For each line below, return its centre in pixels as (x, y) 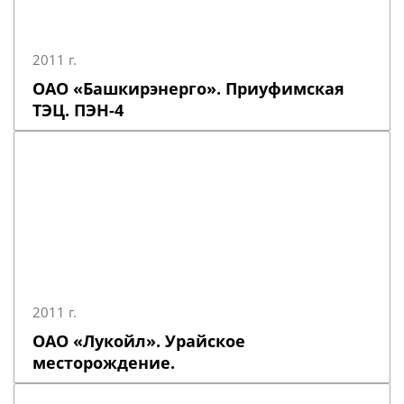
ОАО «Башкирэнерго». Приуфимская (188, 88)
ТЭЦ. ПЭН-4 (78, 110)
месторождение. (104, 363)
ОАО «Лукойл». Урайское (139, 341)
